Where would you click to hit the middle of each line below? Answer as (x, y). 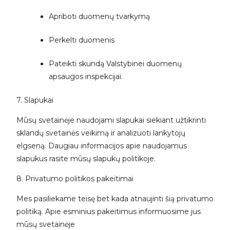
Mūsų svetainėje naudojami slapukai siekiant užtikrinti (111, 120)
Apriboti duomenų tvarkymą (99, 16)
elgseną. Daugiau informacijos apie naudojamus (101, 146)
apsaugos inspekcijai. (85, 76)
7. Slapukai (35, 100)
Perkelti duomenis (81, 40)
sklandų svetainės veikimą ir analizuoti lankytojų (101, 133)
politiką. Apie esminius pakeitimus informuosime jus (108, 211)
